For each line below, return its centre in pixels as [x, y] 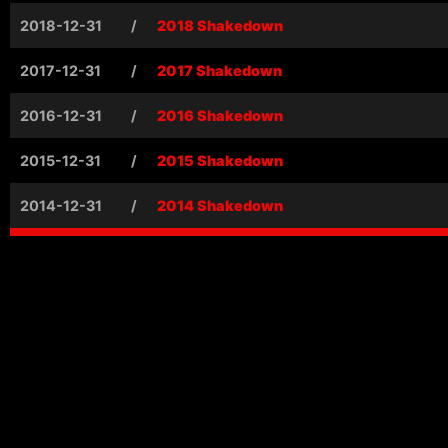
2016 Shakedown [220, 115]
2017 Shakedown [219, 70]
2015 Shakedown [220, 160]
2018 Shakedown [220, 25]
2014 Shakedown [220, 205]
